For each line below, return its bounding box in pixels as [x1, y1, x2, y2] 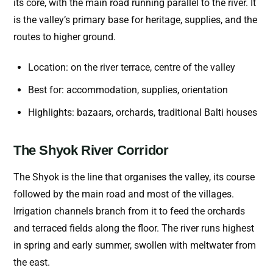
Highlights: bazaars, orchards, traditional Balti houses [28, 107, 257, 119]
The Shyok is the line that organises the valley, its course [13, 171, 255, 183]
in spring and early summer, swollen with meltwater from [13, 239, 256, 252]
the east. [13, 257, 50, 269]
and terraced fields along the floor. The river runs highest [13, 222, 254, 235]
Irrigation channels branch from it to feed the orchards [13, 205, 245, 218]
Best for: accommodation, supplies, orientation [28, 84, 228, 96]
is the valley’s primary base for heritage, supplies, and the [13, 14, 257, 26]
